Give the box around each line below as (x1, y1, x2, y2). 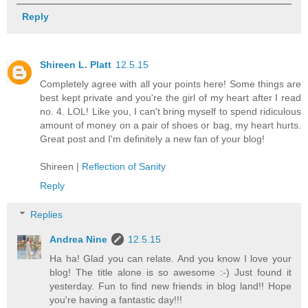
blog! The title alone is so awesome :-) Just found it (49, 267, 291, 278)
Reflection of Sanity (82, 161, 166, 173)
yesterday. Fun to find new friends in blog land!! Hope (49, 280, 291, 292)
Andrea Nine (49, 234, 108, 245)
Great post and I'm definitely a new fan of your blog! (40, 133, 265, 145)
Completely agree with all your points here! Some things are (40, 78, 301, 90)
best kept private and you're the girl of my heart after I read (40, 92, 301, 104)
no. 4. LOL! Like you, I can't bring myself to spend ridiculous (40, 106, 301, 118)
